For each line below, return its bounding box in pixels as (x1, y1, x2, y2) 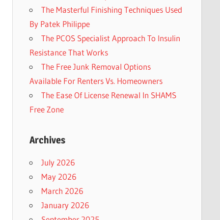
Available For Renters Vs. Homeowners (29, 76, 163, 86)
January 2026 (41, 200, 89, 211)
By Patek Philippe (29, 19, 90, 29)
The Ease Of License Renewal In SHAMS (41, 90, 176, 101)
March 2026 (41, 186, 83, 196)
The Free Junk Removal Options (41, 61, 151, 72)
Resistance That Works (29, 47, 108, 58)
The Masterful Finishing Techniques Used (41, 4, 182, 15)
